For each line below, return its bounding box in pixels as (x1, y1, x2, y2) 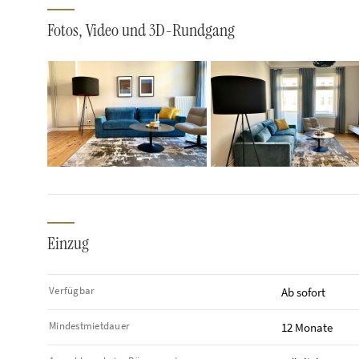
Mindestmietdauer (49, 319, 131, 333)
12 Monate (280, 320, 333, 336)
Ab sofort (280, 284, 325, 301)
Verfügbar (49, 284, 95, 298)
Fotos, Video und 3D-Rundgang (47, 18, 235, 42)
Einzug (47, 232, 89, 256)
